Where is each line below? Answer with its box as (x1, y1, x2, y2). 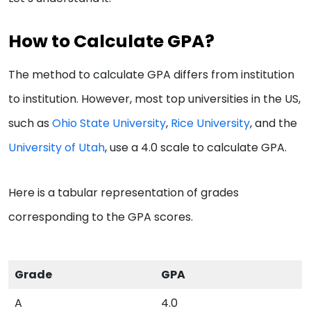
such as (8, 115, 52, 132)
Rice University (171, 115, 250, 132)
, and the (250, 115, 297, 132)
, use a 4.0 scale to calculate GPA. (105, 140, 289, 156)
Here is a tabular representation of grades (8, 185, 239, 201)
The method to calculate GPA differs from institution (8, 67, 294, 83)
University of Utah (8, 140, 105, 156)
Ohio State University (52, 115, 166, 132)
